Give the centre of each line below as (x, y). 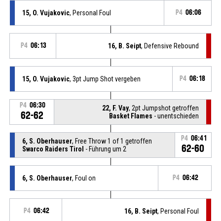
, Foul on (84, 178)
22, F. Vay (116, 108)
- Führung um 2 (105, 149)
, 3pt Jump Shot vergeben (105, 79)
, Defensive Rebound (170, 46)
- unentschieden (176, 116)
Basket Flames (131, 116)
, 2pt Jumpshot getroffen (164, 108)
